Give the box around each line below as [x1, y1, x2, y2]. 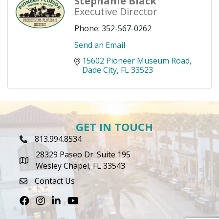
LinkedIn [51, 196, 83, 207]
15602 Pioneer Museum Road [82, 55, 190, 66]
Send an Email [74, 40, 125, 51]
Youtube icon [67, 196, 115, 207]
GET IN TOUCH [76, 119, 153, 134]
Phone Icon [19, 135, 61, 146]
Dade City [82, 65, 117, 76]
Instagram [36, 196, 74, 207]
